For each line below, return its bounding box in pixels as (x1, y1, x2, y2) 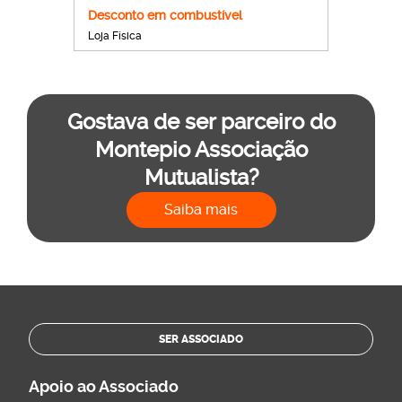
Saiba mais (164, 201, 238, 218)
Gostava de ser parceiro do (66, 109, 336, 135)
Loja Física (88, 29, 142, 42)
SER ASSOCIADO (159, 332, 243, 345)
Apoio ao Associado (29, 376, 179, 396)
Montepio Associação (94, 136, 308, 162)
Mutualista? (144, 164, 258, 190)
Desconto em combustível (88, 7, 242, 22)
